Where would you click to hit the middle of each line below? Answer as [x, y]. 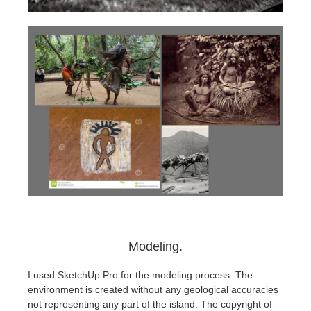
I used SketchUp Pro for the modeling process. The [140, 275]
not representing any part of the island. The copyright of [150, 304]
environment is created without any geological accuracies [153, 289]
